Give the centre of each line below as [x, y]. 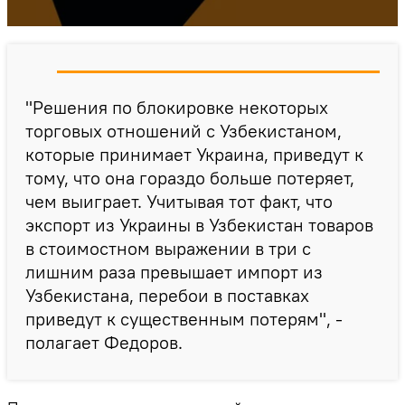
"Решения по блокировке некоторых [177, 107]
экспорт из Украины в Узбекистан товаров [199, 224]
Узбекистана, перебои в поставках [167, 295]
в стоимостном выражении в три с [168, 248]
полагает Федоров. [104, 342]
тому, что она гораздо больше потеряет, [190, 177]
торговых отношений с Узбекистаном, [184, 130]
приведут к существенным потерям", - [184, 318]
